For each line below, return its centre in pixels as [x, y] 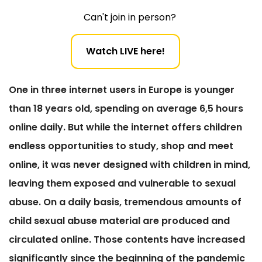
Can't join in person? [130, 18]
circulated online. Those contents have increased [127, 240]
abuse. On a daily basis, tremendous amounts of [125, 202]
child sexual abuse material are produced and [119, 221]
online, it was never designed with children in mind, [130, 165]
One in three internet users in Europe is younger [122, 90]
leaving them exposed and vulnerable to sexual [122, 184]
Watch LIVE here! [125, 51]
